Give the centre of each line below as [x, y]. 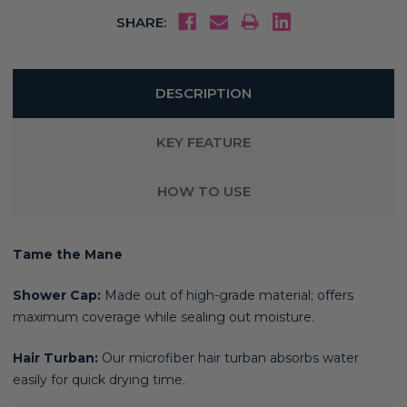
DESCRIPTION [203, 94]
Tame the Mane [68, 255]
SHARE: [141, 22]
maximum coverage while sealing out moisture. [164, 318]
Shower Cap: [57, 296]
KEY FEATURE [203, 143]
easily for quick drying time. [99, 380]
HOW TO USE [203, 192]
